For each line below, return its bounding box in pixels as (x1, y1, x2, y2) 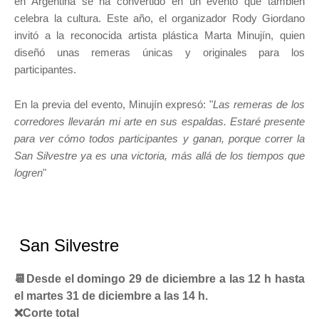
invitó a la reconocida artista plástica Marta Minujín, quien (14, 28, 305, 41)
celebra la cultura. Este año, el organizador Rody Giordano (14, 11, 305, 24)
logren (14, 166, 43, 179)
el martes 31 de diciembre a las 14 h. (14, 289, 208, 302)
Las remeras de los (213, 98, 305, 110)
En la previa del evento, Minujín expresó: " (14, 98, 214, 110)
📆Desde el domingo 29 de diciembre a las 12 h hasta (14, 272, 305, 285)
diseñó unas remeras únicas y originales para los (14, 46, 305, 58)
